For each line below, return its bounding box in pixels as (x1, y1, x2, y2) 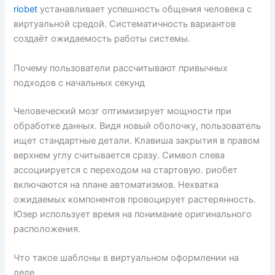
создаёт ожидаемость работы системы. (14, 33, 191, 45)
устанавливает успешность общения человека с (37, 4, 252, 15)
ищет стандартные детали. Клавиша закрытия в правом (14, 134, 260, 146)
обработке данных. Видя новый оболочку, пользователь (14, 120, 261, 131)
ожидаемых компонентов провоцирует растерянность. (14, 193, 257, 205)
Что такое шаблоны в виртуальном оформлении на (14, 252, 239, 264)
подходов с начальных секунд (14, 77, 145, 88)
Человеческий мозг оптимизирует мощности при (14, 105, 232, 117)
